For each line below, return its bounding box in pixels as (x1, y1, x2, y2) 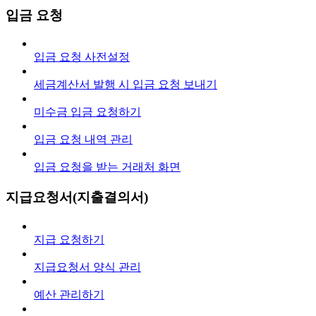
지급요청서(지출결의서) (6, 190, 148, 205)
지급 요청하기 (34, 233, 104, 245)
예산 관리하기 (34, 288, 104, 300)
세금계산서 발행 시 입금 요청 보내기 (34, 78, 217, 91)
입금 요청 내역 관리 (34, 133, 133, 146)
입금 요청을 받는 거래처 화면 (34, 161, 181, 174)
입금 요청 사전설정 (34, 51, 130, 63)
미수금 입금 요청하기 (34, 106, 141, 119)
